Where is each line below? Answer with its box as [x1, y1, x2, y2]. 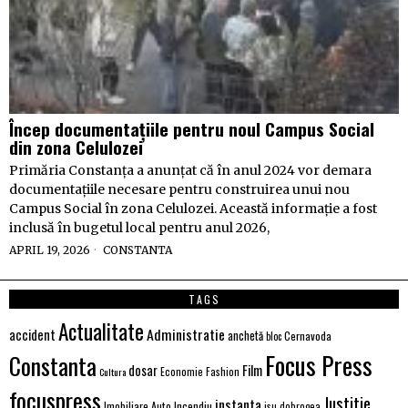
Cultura [99, 364, 126, 379]
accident [9, 325, 56, 344]
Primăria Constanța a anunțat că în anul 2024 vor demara [9, 162, 372, 178]
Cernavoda [284, 327, 331, 344]
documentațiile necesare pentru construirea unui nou [9, 181, 350, 198]
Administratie [147, 323, 225, 345]
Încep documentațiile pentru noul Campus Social [9, 116, 374, 141]
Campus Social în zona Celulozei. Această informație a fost [9, 200, 377, 217]
